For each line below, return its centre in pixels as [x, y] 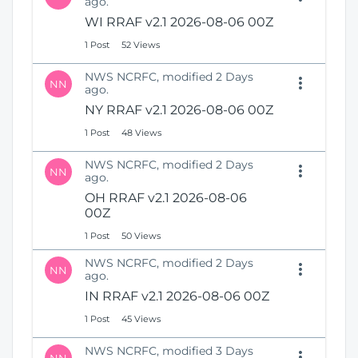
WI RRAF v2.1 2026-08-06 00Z [179, 22]
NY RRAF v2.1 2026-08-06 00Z [179, 110]
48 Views [141, 133]
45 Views [141, 319]
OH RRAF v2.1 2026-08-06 [166, 198]
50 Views [141, 236]
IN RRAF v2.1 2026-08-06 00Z [177, 296]
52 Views [141, 45]
